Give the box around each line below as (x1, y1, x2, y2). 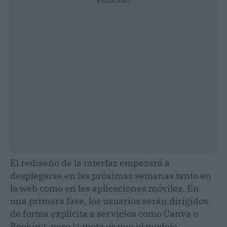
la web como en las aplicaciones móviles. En (10, 182, 199, 194)
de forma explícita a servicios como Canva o (10, 207, 198, 219)
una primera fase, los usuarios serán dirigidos (10, 195, 208, 207)
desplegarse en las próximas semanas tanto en (10, 169, 211, 181)
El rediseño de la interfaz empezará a (10, 157, 170, 169)
